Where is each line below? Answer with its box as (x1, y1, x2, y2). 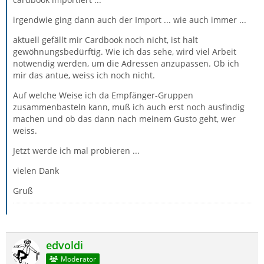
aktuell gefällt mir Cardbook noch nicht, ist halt (13, 34, 198, 46)
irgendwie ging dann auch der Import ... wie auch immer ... (13, 14, 246, 26)
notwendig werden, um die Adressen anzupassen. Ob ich (13, 58, 239, 70)
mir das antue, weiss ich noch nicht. (13, 70, 155, 81)
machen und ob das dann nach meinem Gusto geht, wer (13, 113, 236, 125)
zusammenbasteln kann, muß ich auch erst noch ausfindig (13, 101, 245, 113)
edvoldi (46, 238, 83, 253)
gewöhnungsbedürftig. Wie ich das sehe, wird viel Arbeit (13, 46, 236, 58)
